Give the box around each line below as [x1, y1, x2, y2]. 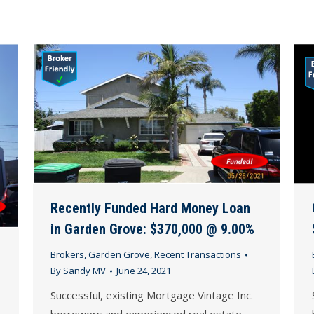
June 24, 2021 [116, 264, 171, 278]
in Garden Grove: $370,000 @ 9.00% [50, 221, 254, 238]
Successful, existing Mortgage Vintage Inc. [50, 288, 253, 303]
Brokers [50, 248, 84, 261]
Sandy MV [63, 264, 106, 278]
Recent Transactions [154, 248, 241, 261]
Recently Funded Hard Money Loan [50, 200, 250, 217]
